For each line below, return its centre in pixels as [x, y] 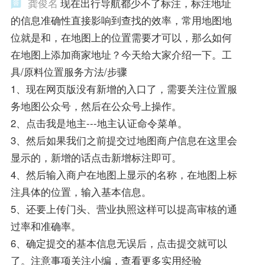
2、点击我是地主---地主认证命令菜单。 [99, 123]
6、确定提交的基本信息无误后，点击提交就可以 [119, 243]
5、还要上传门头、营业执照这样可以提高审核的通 [124, 209]
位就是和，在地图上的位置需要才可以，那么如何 [121, 38]
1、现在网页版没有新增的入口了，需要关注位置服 [124, 89]
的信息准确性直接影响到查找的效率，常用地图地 [121, 20]
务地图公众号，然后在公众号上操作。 [96, 106]
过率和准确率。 [46, 226]
